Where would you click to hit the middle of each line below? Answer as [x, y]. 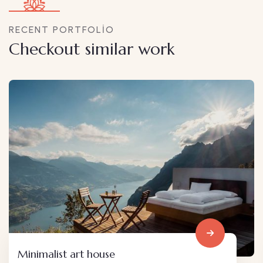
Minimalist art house [66, 254]
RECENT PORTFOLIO [62, 30]
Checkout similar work [92, 49]
